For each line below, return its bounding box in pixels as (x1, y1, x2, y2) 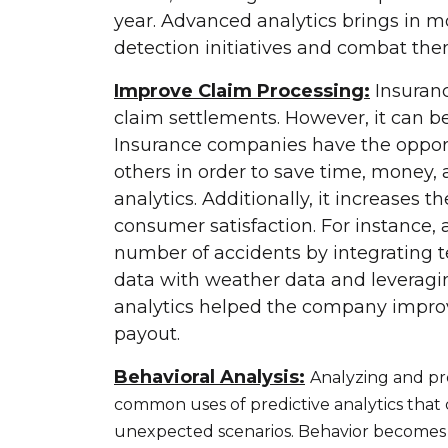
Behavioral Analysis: (114, 365, 305, 388)
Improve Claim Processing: (114, 79, 370, 102)
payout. (114, 322, 180, 345)
